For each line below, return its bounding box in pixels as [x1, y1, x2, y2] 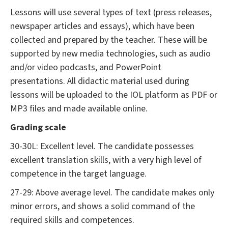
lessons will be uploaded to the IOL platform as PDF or [10, 88, 217, 101]
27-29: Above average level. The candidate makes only [10, 186, 214, 199]
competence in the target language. [10, 167, 147, 180]
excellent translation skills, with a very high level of [10, 153, 202, 166]
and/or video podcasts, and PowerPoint [10, 61, 161, 74]
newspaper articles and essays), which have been [10, 19, 194, 33]
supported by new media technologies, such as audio [10, 47, 211, 60]
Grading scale [10, 121, 66, 134]
